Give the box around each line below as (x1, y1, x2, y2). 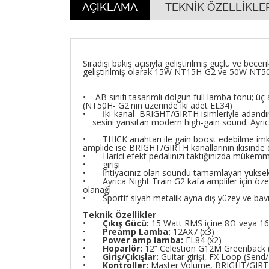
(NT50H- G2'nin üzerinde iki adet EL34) (83, 100, 232, 111)
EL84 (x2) (183, 234, 222, 246)
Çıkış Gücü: (103, 217, 149, 229)
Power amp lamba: (103, 234, 183, 246)
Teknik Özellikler (83, 209, 156, 220)
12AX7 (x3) (171, 226, 214, 237)
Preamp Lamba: (103, 226, 171, 237)
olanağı (83, 184, 111, 195)
